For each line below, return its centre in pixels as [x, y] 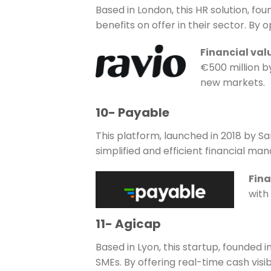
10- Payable [132, 113]
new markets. [232, 83]
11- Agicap [128, 224]
